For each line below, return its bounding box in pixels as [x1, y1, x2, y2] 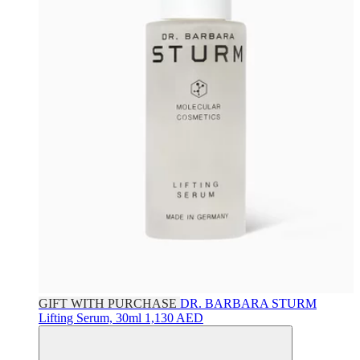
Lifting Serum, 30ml [39, 311, 145, 325]
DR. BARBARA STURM [180, 297, 317, 311]
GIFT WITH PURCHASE [39, 297, 180, 311]
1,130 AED [145, 311, 203, 325]
